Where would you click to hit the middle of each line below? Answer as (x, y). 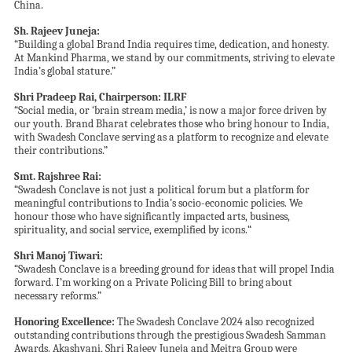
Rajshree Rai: (69, 177)
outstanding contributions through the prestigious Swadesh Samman (170, 335)
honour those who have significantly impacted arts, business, (152, 217)
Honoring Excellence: (64, 322)
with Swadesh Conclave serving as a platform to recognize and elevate (171, 137)
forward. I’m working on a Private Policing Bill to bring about (153, 283)
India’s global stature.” (64, 71)
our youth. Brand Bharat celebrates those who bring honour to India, (171, 124)
